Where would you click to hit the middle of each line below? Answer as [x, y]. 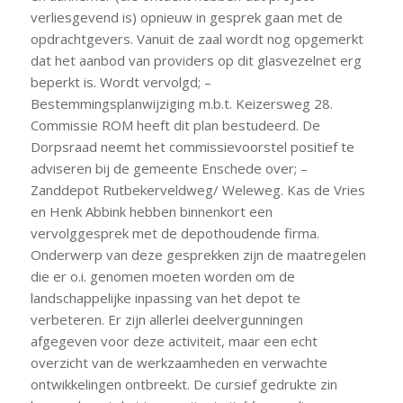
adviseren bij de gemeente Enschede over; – [169, 168]
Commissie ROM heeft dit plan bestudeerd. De [175, 125]
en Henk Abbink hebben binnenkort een [151, 211]
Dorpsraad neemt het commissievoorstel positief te [192, 147]
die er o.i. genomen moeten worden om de [162, 276]
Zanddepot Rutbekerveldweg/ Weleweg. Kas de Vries [197, 190]
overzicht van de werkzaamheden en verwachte [179, 363]
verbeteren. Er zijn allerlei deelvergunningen [166, 319]
